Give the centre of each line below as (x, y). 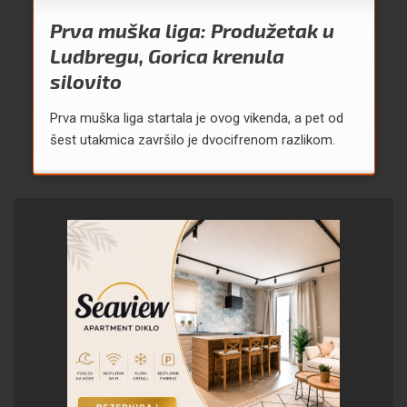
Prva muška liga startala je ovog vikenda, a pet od (196, 119)
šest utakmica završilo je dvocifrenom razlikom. (192, 140)
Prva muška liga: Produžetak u (192, 30)
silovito (85, 81)
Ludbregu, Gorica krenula (167, 56)
